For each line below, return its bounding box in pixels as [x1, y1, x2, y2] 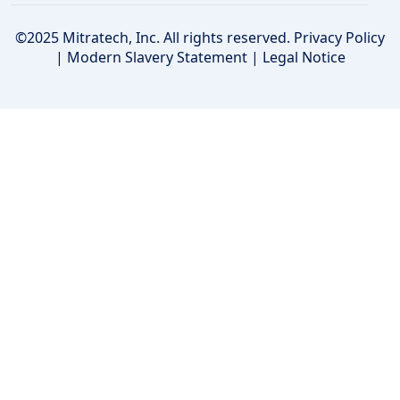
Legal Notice [262, 46, 346, 67]
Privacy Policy [294, 27, 385, 47]
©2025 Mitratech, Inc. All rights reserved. [15, 27, 294, 47]
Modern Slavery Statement [66, 46, 247, 67]
